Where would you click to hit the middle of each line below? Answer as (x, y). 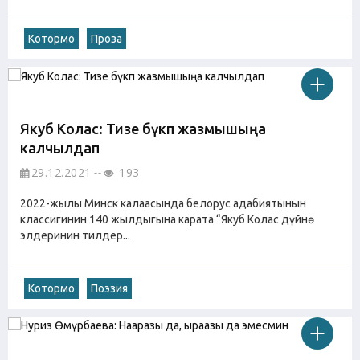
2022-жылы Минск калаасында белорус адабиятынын (163, 203)
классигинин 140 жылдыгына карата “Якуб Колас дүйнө (164, 219)
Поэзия (109, 288)
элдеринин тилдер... (75, 235)
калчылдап (60, 147)
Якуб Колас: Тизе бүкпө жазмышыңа (143, 128)
